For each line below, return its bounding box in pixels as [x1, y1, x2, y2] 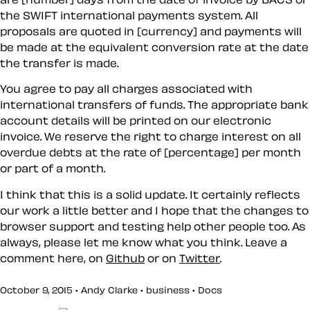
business [146, 285, 190, 295]
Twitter [179, 252, 220, 264]
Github [106, 252, 145, 264]
